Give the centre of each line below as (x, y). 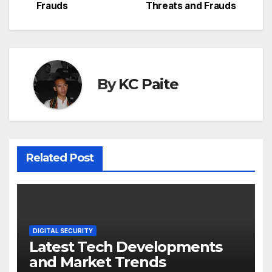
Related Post (59, 158)
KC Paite (148, 84)
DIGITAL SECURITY (63, 231)
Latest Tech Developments (125, 247)
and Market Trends (97, 262)
